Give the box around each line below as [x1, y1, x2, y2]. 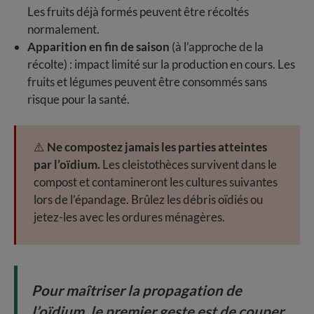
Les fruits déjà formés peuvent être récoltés [27, 4, 249, 19]
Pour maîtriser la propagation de [32, 282, 242, 299]
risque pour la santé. [27, 91, 130, 107]
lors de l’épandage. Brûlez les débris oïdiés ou [34, 192, 263, 207]
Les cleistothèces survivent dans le [100, 157, 277, 172]
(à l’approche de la [169, 39, 264, 54]
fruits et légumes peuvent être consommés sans [27, 74, 267, 89]
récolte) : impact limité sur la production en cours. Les [27, 56, 295, 71]
